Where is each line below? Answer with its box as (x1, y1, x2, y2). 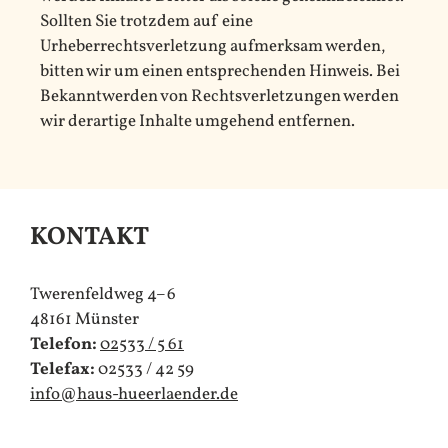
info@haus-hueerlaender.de (30, 382, 238, 406)
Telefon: (30, 332, 97, 356)
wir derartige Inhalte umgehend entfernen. (40, 109, 355, 133)
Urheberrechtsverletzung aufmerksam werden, (40, 34, 385, 58)
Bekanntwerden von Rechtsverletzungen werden (40, 84, 399, 108)
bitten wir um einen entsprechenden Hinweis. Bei (40, 59, 400, 83)
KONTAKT (30, 220, 149, 256)
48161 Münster (30, 307, 139, 331)
